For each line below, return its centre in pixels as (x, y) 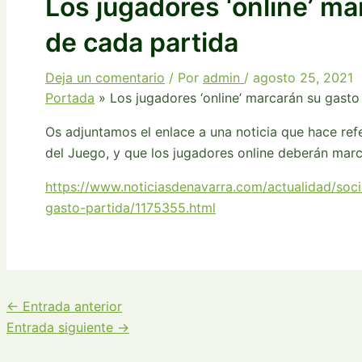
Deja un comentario (105, 77)
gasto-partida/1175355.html (130, 207)
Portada (70, 97)
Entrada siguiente (62, 327)
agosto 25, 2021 (303, 77)
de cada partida (142, 42)
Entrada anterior (70, 306)
